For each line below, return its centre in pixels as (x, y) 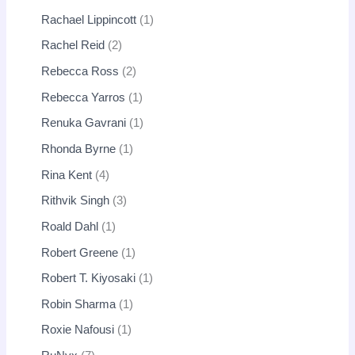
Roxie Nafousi (78, 330)
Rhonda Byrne (79, 149)
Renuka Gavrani (84, 123)
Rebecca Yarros (84, 97)
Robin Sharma (79, 304)
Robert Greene (80, 252)
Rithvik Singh (76, 201)
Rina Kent (67, 175)
